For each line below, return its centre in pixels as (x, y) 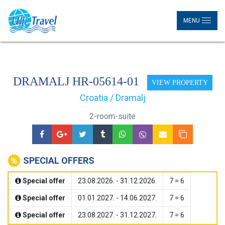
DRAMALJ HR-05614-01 (77, 81)
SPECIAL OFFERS (59, 160)
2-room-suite (113, 116)
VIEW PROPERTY (180, 82)
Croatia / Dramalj (113, 97)
